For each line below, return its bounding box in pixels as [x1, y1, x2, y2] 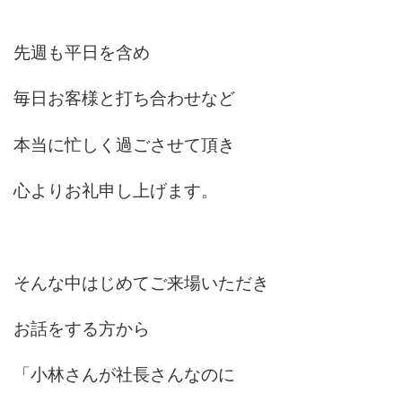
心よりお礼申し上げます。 [13, 179, 219, 202]
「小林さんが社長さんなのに [13, 363, 236, 386]
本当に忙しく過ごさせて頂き [13, 133, 236, 155]
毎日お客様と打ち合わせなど [13, 87, 236, 109]
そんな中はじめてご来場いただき [13, 271, 270, 293]
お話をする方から [13, 318, 151, 340]
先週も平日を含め [13, 41, 151, 64]
